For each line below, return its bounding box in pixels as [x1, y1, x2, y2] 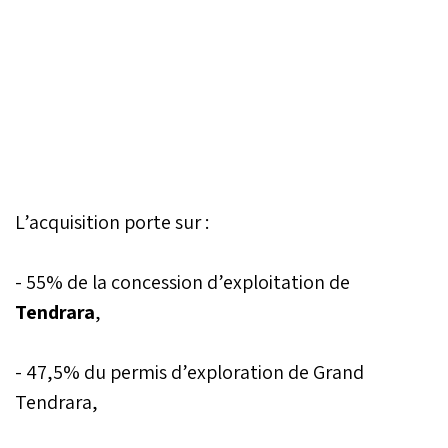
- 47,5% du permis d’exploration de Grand [15, 358, 364, 385]
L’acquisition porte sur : [15, 208, 209, 235]
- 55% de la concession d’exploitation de [15, 268, 350, 295]
